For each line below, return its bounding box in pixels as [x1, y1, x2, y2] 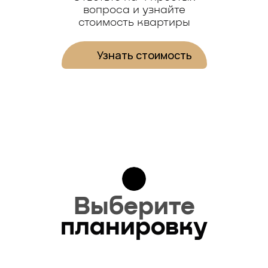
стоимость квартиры [78, 17, 190, 29]
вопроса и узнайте [83, 5, 185, 16]
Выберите [73, 194, 195, 220]
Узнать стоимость [96, 48, 192, 63]
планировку [60, 214, 208, 240]
